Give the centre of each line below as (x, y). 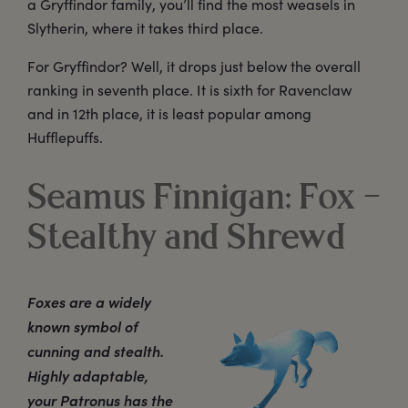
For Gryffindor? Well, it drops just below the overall (194, 66)
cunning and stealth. (96, 351)
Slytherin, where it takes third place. (145, 28)
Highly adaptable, (88, 376)
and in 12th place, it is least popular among (169, 114)
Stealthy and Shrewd (187, 240)
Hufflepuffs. (65, 138)
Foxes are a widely (89, 302)
